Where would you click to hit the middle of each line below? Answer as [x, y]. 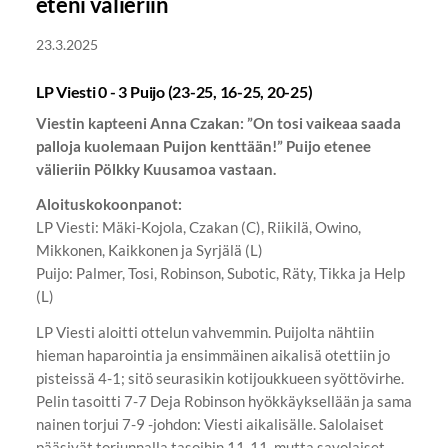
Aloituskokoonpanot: [108, 204]
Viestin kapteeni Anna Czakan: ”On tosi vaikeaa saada [218, 122]
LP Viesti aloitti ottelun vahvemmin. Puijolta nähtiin [204, 332]
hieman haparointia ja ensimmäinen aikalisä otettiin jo [212, 355]
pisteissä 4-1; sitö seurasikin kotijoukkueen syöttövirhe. [219, 378]
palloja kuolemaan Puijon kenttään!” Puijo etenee [203, 145]
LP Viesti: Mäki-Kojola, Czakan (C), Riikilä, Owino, [198, 227]
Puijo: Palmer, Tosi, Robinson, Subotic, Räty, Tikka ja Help [220, 273]
